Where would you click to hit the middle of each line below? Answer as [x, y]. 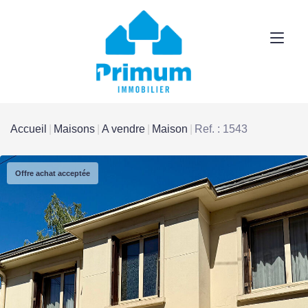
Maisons [74, 129]
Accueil [29, 129]
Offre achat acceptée [53, 173]
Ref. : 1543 [221, 129]
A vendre [123, 129]
